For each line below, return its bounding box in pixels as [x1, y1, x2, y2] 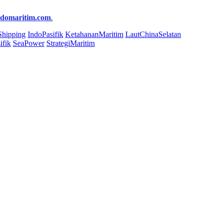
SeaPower [13, 39, 44, 48]
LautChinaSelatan [125, 30, 181, 39]
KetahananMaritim [65, 30, 123, 39]
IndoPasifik [28, 30, 63, 39]
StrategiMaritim [46, 39, 95, 48]
